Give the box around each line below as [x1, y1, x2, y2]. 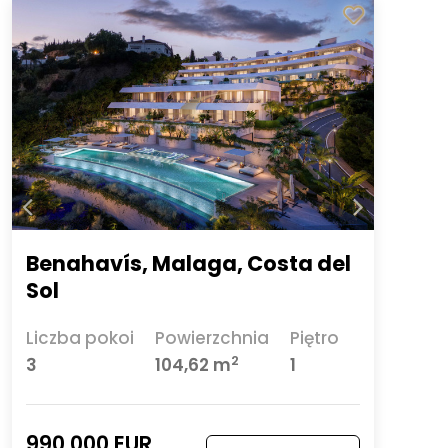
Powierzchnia [154, 326, 269, 351]
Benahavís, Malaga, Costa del [25, 248, 351, 278]
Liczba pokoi [25, 326, 134, 351]
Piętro [290, 326, 340, 351]
